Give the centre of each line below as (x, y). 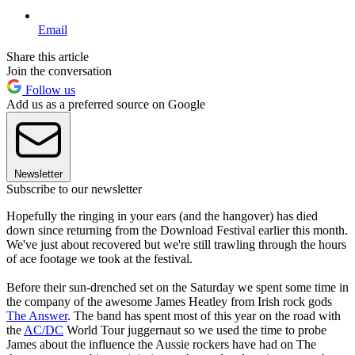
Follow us (49, 90)
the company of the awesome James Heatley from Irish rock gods (169, 302)
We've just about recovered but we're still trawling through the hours (176, 245)
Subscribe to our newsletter (74, 189)
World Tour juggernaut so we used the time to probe (195, 330)
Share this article (48, 57)
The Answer (37, 316)
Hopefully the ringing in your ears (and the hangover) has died (162, 216)
